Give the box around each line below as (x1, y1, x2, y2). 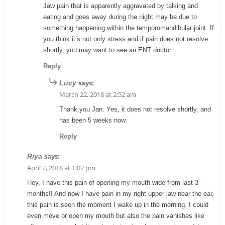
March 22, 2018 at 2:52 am (59, 89, 136, 99)
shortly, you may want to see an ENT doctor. (43, 46, 173, 54)
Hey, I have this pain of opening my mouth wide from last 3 (27, 178, 198, 186)
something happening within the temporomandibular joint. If (43, 24, 214, 32)
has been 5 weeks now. (59, 116, 127, 124)
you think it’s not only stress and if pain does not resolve (43, 35, 208, 43)
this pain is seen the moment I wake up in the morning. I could (27, 200, 208, 208)
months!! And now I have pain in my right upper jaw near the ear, (27, 189, 214, 197)
